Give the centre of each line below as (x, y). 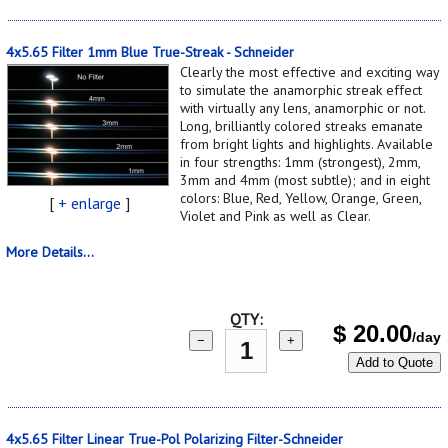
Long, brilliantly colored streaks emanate (301, 125)
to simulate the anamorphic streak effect (301, 89)
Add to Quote (394, 362)
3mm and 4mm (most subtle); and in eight (305, 179)
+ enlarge (89, 202)
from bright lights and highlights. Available (306, 143)
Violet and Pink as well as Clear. (275, 215)
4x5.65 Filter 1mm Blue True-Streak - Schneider (150, 51)
